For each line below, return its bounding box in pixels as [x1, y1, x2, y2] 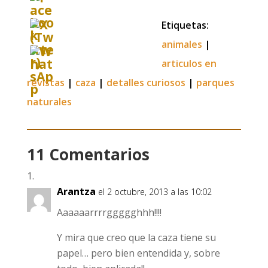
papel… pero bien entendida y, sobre [56, 246, 220, 260]
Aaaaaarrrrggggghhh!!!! [56, 206, 162, 219]
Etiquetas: [161, 19, 209, 32]
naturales [26, 95, 72, 108]
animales [161, 38, 202, 51]
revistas [26, 76, 65, 89]
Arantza [56, 185, 96, 198]
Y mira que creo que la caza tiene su [56, 231, 216, 244]
